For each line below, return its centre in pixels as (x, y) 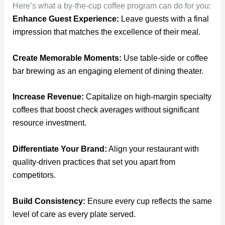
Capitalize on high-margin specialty (148, 97)
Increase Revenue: (49, 97)
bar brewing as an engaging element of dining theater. (108, 71)
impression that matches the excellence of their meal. (106, 32)
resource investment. (49, 123)
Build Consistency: (50, 201)
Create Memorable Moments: (68, 58)
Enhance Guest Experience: (67, 19)
